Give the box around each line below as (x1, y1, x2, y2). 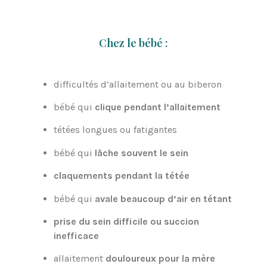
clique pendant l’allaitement (95, 101, 221, 113)
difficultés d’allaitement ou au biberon (54, 78, 222, 90)
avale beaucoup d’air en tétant (95, 193, 232, 204)
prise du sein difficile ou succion (54, 215, 199, 227)
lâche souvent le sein (95, 147, 188, 159)
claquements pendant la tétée (54, 170, 190, 182)
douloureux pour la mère (105, 253, 215, 265)
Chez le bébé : (99, 35, 168, 50)
